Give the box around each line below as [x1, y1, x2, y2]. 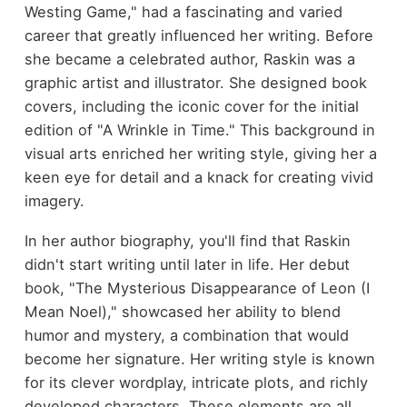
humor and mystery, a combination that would [24, 326, 349, 345]
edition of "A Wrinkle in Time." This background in [24, 120, 375, 139]
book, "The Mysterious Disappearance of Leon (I [24, 279, 370, 298]
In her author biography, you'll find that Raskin [24, 232, 351, 251]
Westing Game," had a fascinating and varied [24, 2, 342, 21]
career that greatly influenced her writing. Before [24, 25, 373, 45]
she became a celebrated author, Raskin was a [24, 49, 355, 68]
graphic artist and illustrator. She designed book [24, 73, 367, 92]
